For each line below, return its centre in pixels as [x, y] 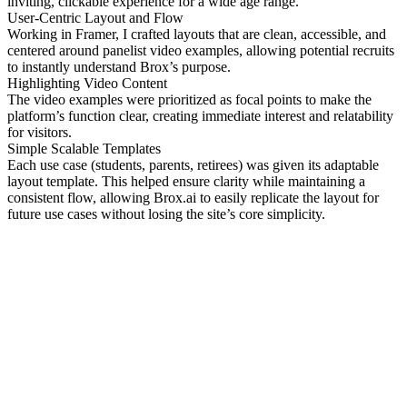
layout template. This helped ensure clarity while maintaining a [186, 182]
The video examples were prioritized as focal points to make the [189, 100]
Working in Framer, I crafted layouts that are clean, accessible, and [197, 35]
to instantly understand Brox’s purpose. [119, 67]
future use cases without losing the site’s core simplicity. [166, 214]
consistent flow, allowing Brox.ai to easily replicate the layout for [193, 198]
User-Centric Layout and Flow [95, 18]
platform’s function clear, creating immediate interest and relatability [200, 116]
